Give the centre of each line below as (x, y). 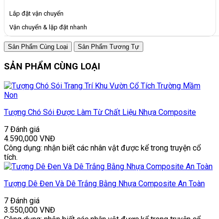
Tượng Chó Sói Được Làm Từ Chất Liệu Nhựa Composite (100, 112)
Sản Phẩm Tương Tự (109, 47)
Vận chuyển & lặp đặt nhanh (48, 27)
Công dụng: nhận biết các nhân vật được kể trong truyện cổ (102, 148)
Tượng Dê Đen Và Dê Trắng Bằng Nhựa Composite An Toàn (104, 183)
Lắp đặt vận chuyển (36, 14)
